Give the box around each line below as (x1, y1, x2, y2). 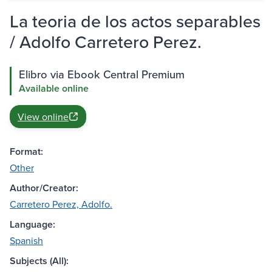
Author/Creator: (10, 181, 78, 195)
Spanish (10, 234, 43, 248)
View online (18, 110, 69, 124)
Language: (10, 217, 55, 232)
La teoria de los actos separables (10, 8, 260, 34)
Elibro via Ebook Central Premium (19, 66, 185, 83)
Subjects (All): (10, 254, 69, 268)
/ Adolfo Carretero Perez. (10, 29, 202, 55)
